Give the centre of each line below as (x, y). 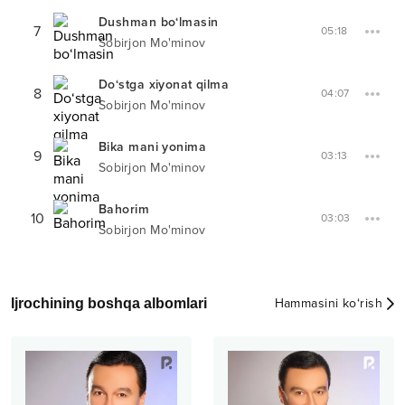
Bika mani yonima (153, 147)
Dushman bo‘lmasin (159, 22)
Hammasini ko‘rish (328, 303)
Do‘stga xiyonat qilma (164, 85)
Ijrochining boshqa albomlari (109, 303)
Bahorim (124, 209)
